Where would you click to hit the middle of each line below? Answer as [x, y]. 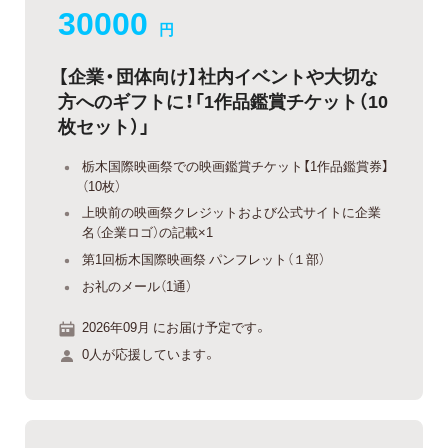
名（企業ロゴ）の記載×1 [147, 232]
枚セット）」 [104, 125]
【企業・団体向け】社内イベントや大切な [218, 75]
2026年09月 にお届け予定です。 [174, 326]
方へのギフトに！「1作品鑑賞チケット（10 [223, 100]
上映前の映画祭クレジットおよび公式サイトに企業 [231, 212]
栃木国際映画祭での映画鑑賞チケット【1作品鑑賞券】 [235, 165]
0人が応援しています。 [149, 354]
